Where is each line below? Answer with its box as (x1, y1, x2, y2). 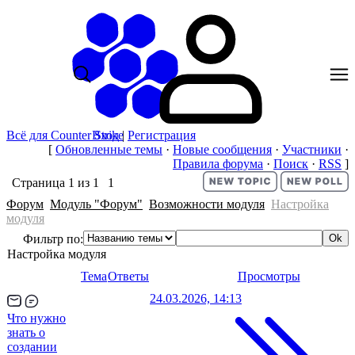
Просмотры (237, 269, 300, 283)
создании (7, 340, 57, 353)
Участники (282, 143, 342, 156)
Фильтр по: (23, 232, 83, 246)
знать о (7, 326, 45, 339)
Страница (12, 176, 68, 189)
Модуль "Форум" (50, 197, 143, 211)
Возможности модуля (149, 197, 265, 211)
